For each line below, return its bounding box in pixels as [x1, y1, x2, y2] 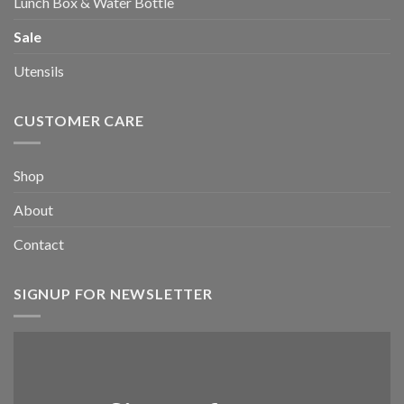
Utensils [14, 62, 64, 80]
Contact [14, 234, 64, 252]
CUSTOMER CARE [14, 112, 144, 130]
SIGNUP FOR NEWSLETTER [14, 284, 213, 302]
